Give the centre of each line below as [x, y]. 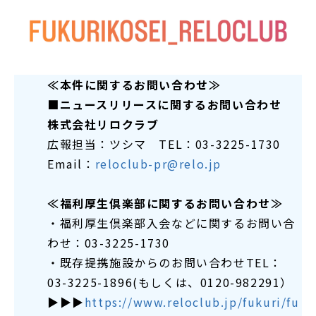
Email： [71, 164]
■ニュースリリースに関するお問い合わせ [165, 105]
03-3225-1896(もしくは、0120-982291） [170, 282]
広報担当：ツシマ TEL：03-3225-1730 [164, 144]
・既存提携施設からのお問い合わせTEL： [165, 263]
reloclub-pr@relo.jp [158, 164]
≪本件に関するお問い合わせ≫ [134, 85]
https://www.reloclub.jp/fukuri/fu [192, 302]
